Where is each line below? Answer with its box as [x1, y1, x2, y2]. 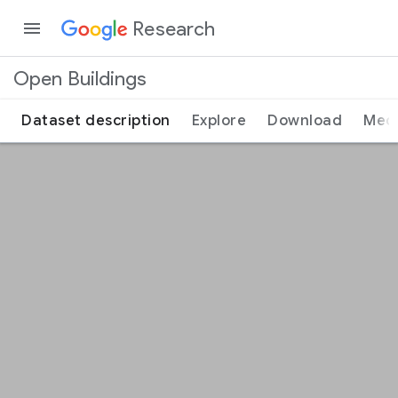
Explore [191, 112, 246, 130]
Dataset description [21, 112, 171, 130]
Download [267, 112, 342, 130]
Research [132, 16, 215, 41]
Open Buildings [13, 66, 147, 91]
